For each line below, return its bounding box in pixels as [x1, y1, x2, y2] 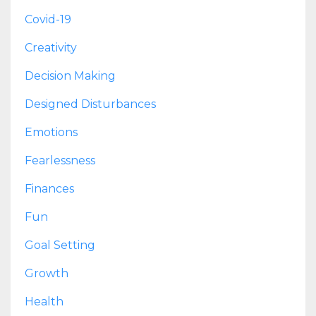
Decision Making [25, 68, 116, 83]
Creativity [25, 40, 77, 54]
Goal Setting [25, 238, 95, 252]
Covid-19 [25, 12, 71, 26]
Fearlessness [25, 153, 95, 167]
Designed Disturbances [25, 97, 156, 111]
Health [25, 294, 63, 308]
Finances [25, 181, 74, 195]
